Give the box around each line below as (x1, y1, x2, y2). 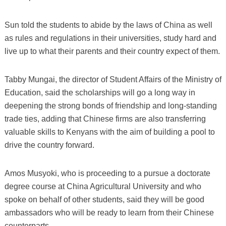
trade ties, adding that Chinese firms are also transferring (4, 115, 206, 124)
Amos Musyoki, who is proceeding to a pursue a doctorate (4, 169, 210, 178)
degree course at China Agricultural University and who (4, 182, 201, 191)
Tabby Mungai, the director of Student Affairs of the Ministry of (4, 75, 221, 84)
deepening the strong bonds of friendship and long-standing (4, 101, 217, 110)
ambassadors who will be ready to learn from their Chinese (4, 208, 214, 217)
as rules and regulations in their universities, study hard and (4, 34, 216, 43)
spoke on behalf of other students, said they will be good (4, 195, 204, 204)
